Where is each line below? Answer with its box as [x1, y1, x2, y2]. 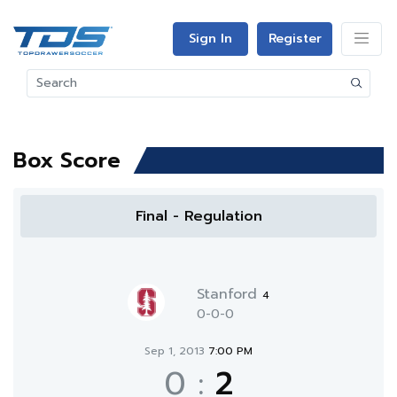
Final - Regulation [135, 206, 262, 227]
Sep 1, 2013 [144, 343, 208, 359]
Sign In [189, 29, 232, 48]
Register [268, 29, 322, 48]
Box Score [13, 144, 121, 176]
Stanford [197, 284, 262, 305]
